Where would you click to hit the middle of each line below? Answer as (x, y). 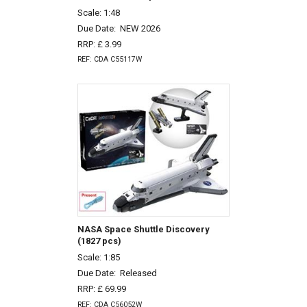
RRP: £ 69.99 (101, 288)
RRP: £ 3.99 (99, 44)
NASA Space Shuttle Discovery (143, 229)
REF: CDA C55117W (109, 60)
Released (138, 273)
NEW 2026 (140, 28)
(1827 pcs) (99, 241)
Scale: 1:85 (98, 258)
